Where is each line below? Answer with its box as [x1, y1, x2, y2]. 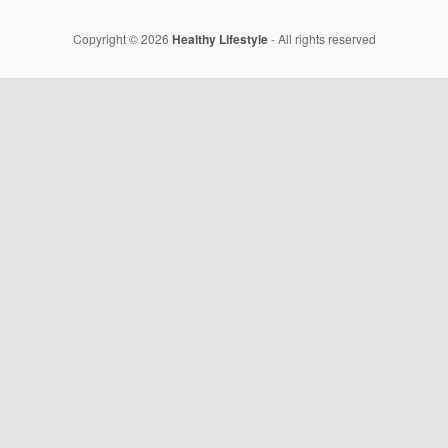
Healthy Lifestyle [171, 29, 268, 48]
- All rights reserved [267, 29, 376, 47]
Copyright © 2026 [72, 29, 172, 47]
